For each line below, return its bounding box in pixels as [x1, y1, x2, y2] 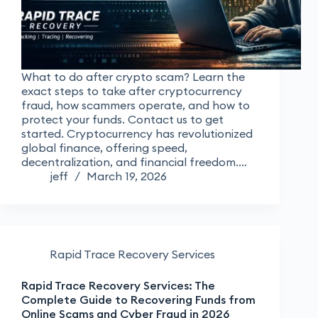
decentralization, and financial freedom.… [21, 155, 247, 170]
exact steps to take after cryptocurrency [21, 84, 242, 99]
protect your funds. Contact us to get [21, 112, 224, 127]
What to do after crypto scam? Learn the [21, 70, 245, 84]
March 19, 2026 [87, 169, 167, 184]
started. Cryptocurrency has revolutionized [21, 126, 253, 141]
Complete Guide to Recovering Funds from [21, 292, 256, 307]
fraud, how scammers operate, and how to [21, 98, 250, 113]
